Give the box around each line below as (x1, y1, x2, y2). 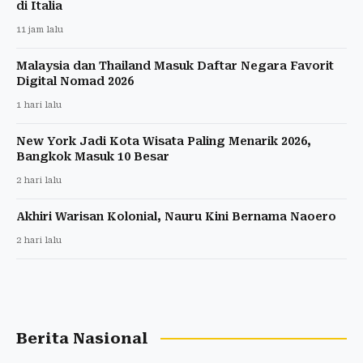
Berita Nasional (16, 329, 148, 348)
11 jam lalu (16, 23, 63, 35)
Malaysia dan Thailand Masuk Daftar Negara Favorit (16, 58, 334, 72)
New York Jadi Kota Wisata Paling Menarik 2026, (16, 134, 311, 147)
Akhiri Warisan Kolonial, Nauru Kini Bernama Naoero (16, 209, 336, 223)
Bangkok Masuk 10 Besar (16, 149, 169, 163)
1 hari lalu (16, 99, 62, 110)
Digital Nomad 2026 (16, 74, 134, 88)
